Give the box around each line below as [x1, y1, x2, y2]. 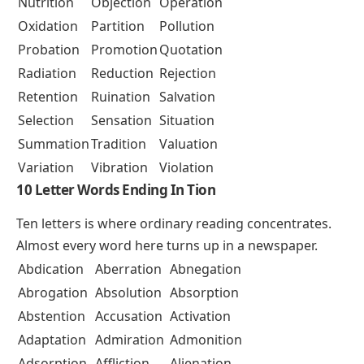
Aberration [95, 259, 162, 278]
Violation [159, 158, 214, 177]
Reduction [91, 64, 154, 83]
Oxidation [18, 17, 78, 36]
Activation [170, 306, 231, 325]
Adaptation [18, 330, 86, 349]
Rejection [159, 64, 216, 83]
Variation [18, 158, 74, 177]
